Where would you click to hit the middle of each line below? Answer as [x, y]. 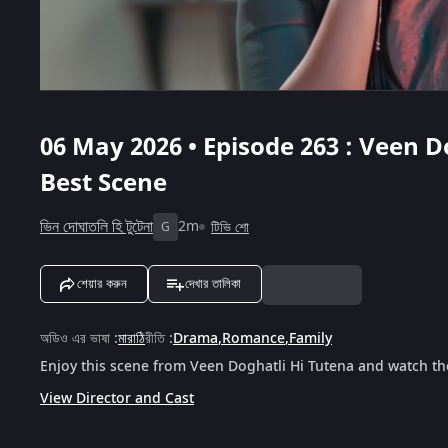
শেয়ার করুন [102, 283]
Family [310, 338]
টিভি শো [230, 227]
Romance [253, 338]
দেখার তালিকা [213, 283]
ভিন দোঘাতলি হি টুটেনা [96, 226]
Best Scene [103, 182]
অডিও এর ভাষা [75, 338]
